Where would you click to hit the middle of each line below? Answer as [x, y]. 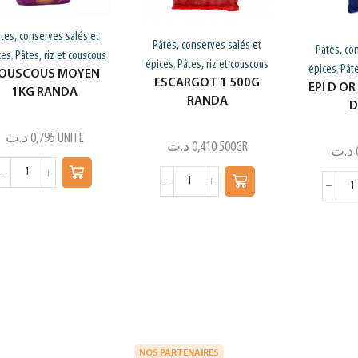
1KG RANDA [45, 93]
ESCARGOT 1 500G [207, 83]
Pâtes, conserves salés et [207, 45]
